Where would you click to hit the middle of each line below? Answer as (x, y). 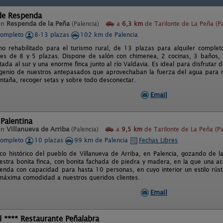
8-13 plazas (53, 35)
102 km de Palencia (109, 35)
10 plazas (50, 140)
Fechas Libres (158, 140)
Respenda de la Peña (38, 24)
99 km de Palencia (102, 140)
